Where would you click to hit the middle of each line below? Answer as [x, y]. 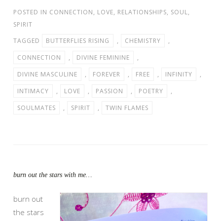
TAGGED [28, 40]
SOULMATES [37, 108]
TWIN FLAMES [127, 108]
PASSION [110, 91]
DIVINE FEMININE [103, 57]
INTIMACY [33, 91]
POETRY [151, 91]
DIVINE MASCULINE [47, 74]
